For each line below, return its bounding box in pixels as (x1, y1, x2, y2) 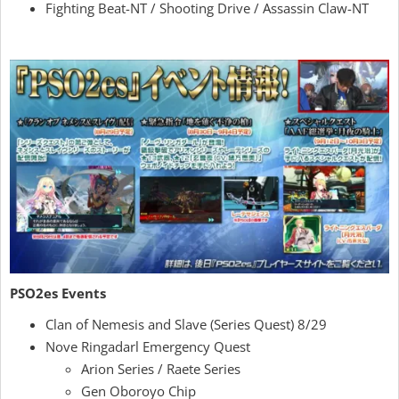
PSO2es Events (10, 283, 106, 302)
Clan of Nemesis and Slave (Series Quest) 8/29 (45, 314, 327, 333)
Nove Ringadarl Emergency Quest (45, 337, 250, 355)
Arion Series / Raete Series (81, 359, 240, 378)
